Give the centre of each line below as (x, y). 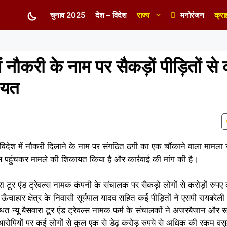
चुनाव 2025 (68, 15)
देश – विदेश (111, 15)
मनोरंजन (192, 15)
